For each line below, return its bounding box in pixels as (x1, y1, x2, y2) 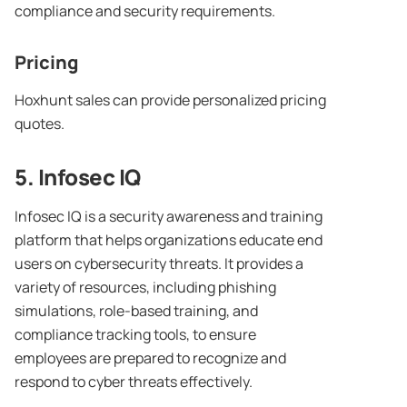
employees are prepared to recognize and (15, 348, 286, 369)
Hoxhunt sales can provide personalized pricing (15, 90, 326, 111)
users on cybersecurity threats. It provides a (15, 253, 303, 274)
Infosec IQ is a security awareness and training (15, 206, 323, 227)
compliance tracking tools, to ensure (15, 324, 256, 345)
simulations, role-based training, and (15, 301, 258, 322)
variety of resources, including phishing (15, 277, 276, 298)
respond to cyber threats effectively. (15, 372, 255, 392)
